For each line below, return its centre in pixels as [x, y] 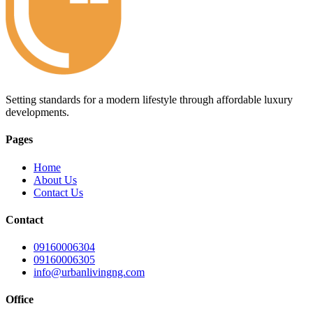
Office [20, 300]
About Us [55, 180]
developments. [37, 112]
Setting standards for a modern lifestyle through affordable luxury [149, 100]
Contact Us [58, 192]
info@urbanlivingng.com [89, 272]
